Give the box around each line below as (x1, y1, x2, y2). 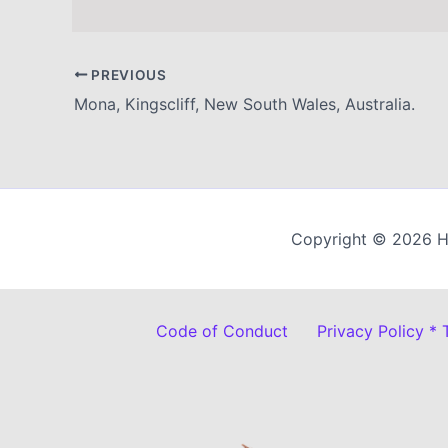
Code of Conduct (156, 321, 288, 341)
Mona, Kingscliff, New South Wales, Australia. (74, 93, 415, 114)
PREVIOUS (87, 66, 167, 83)
